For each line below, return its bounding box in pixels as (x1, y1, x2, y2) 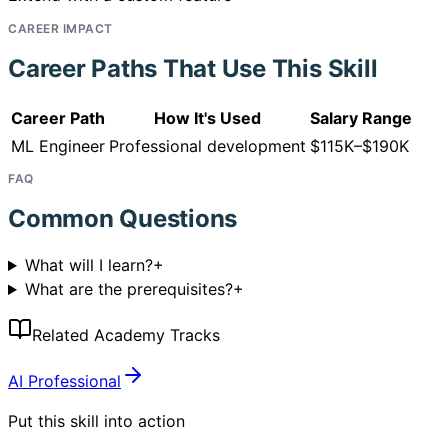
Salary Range (310, 108, 412, 129)
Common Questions (8, 204, 238, 234)
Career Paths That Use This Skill (8, 54, 378, 84)
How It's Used (154, 108, 261, 129)
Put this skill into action (8, 411, 185, 432)
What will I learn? (24, 255, 153, 276)
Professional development (109, 136, 306, 157)
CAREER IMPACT (8, 21, 113, 37)
